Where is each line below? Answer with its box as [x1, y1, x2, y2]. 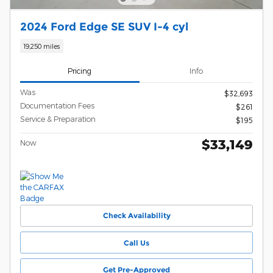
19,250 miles [23, 42, 60, 51]
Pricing [68, 66, 92, 76]
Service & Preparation [20, 114, 96, 123]
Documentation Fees [20, 101, 94, 110]
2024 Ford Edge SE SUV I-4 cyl [20, 19, 188, 33]
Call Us [124, 238, 149, 247]
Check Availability [102, 211, 171, 221]
